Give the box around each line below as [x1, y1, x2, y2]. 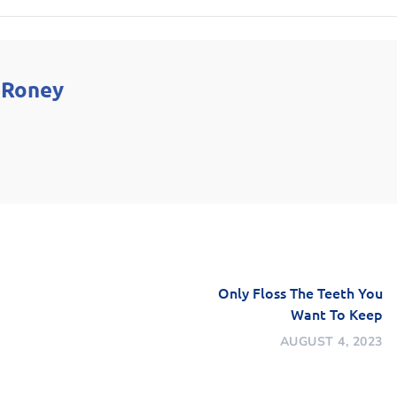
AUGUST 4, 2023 [279, 333, 383, 351]
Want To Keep [290, 304, 383, 324]
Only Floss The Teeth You [217, 283, 383, 303]
